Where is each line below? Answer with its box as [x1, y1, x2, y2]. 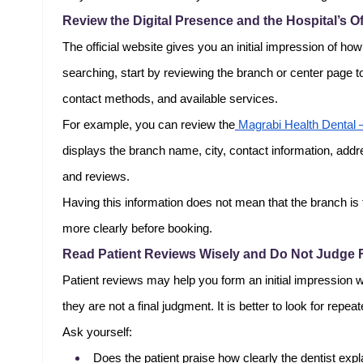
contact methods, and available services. [62, 92, 278, 105]
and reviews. [62, 170, 130, 183]
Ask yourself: [62, 326, 132, 339]
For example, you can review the [62, 118, 235, 131]
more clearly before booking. [62, 222, 212, 235]
